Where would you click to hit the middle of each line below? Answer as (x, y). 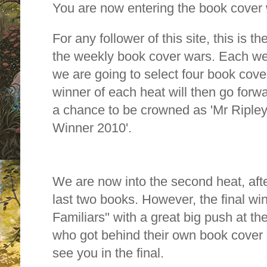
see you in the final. (108, 253)
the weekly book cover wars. (136, 57)
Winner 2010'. (92, 128)
